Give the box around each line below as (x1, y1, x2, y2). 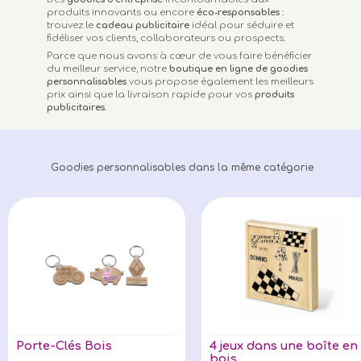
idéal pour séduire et (189, 20, 295, 31)
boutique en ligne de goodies (169, 63, 309, 74)
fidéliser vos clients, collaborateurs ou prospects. (47, 33, 286, 44)
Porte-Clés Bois (16, 338, 112, 352)
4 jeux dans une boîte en (210, 338, 358, 352)
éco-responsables (197, 7, 280, 19)
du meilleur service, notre (47, 63, 170, 74)
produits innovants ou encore (47, 7, 197, 19)
